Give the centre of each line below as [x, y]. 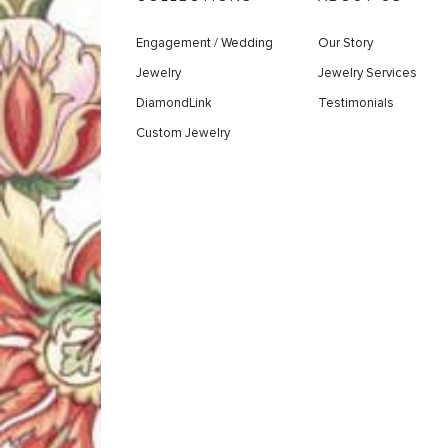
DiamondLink [173, 102]
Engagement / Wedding [204, 42]
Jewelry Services [368, 72]
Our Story [346, 42]
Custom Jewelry [182, 132]
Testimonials [356, 102]
